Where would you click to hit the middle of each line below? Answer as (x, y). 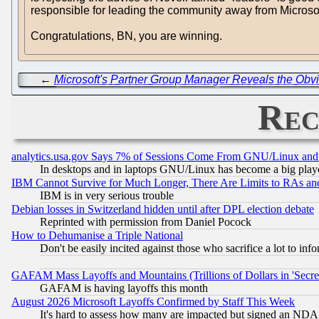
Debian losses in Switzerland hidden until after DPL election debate (163, 209)
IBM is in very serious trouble (107, 196)
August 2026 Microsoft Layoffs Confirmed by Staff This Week (153, 302)
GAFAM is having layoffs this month (124, 288)
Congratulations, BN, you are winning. (126, 36)
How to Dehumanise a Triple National (97, 236)
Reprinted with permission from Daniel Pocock (146, 222)
